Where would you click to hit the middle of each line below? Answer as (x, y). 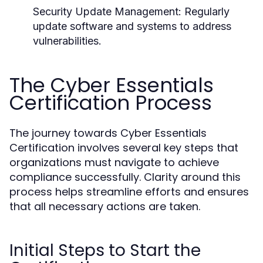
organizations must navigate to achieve (114, 162)
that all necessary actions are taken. (105, 206)
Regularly (205, 11)
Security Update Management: (107, 11)
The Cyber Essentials (112, 85)
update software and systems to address (132, 26)
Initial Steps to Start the (105, 250)
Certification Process (111, 103)
